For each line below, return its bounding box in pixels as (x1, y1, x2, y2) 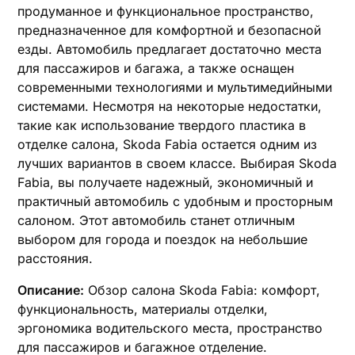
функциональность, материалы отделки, (17, 301, 269, 317)
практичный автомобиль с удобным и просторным (17, 193, 334, 209)
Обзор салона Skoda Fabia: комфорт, (84, 282, 321, 298)
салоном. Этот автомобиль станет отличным (17, 212, 296, 228)
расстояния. (17, 250, 94, 266)
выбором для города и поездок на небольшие (17, 231, 308, 247)
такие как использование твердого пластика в (17, 117, 307, 133)
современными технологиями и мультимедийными (17, 79, 333, 95)
